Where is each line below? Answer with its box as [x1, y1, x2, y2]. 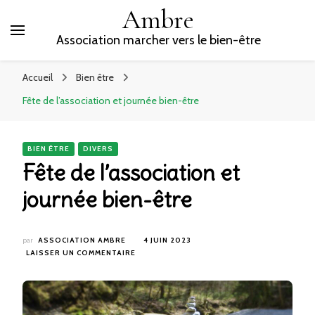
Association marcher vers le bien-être [56, 32, 261, 48]
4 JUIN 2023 [143, 236, 191, 245]
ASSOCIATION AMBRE [38, 236, 126, 245]
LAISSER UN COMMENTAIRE [26, 248, 136, 257]
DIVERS [83, 144, 113, 153]
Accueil [22, 71, 53, 84]
